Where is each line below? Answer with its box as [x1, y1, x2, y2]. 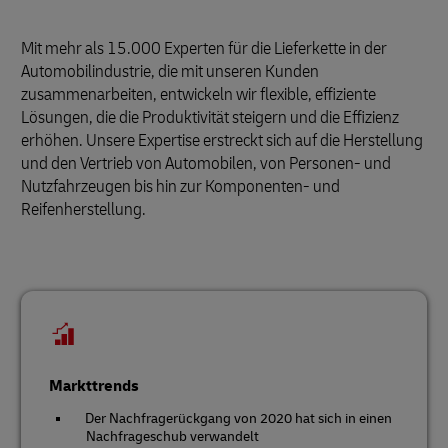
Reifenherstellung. [21, 198, 146, 221]
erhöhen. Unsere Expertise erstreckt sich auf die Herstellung [21, 129, 423, 152]
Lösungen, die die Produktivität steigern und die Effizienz [21, 106, 399, 129]
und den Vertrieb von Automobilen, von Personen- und [21, 152, 391, 175]
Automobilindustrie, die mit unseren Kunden [21, 60, 319, 83]
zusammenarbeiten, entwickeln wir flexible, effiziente [21, 83, 376, 106]
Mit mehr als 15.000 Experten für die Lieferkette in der [21, 37, 387, 60]
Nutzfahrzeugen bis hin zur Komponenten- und [21, 175, 340, 198]
